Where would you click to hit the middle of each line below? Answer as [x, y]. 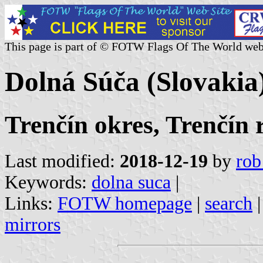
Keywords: [48, 182]
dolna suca [131, 182]
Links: [31, 203]
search [229, 203]
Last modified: [62, 161]
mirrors [33, 224]
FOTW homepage [125, 203]
